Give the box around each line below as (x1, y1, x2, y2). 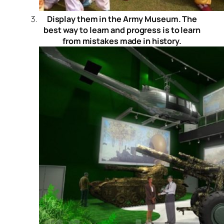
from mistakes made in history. (62, 35, 181, 47)
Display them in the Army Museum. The (46, 13, 197, 25)
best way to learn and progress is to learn (43, 24, 200, 36)
